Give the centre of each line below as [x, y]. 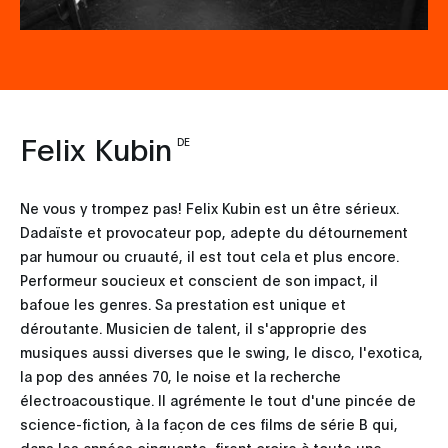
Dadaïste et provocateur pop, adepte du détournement [214, 231]
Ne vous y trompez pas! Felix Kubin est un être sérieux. [209, 207]
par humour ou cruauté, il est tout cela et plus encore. [209, 255]
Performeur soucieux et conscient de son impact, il [199, 279]
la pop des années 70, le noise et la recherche [180, 375]
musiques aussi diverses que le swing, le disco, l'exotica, [221, 351]
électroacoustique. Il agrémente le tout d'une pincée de [218, 399]
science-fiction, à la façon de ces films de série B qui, [209, 423]
